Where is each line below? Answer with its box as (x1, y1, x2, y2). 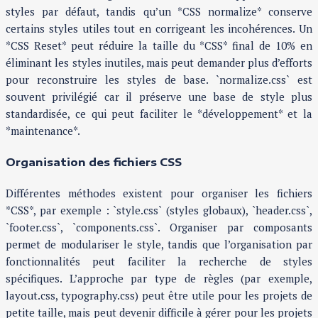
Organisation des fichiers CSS (6, 155, 182, 169)
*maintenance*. (6, 124, 80, 138)
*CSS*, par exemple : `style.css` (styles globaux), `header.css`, (6, 203, 312, 217)
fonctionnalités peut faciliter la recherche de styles (6, 254, 312, 268)
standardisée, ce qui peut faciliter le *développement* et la (6, 106, 312, 121)
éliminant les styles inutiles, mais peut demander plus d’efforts (6, 55, 312, 70)
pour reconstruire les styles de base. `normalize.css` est (6, 72, 312, 87)
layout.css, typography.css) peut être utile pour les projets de (6, 288, 312, 302)
